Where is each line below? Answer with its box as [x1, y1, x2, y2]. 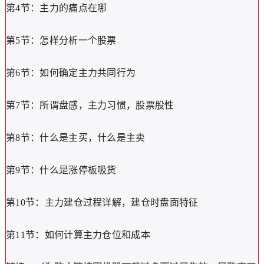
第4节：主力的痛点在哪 [5, 3, 107, 13]
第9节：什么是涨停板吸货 [5, 165, 117, 175]
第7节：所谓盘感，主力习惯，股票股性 [5, 100, 174, 110]
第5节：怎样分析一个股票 [5, 35, 117, 45]
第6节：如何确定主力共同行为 [5, 68, 136, 78]
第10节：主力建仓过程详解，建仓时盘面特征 [5, 197, 199, 207]
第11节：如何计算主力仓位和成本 [5, 230, 151, 240]
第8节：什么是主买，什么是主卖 [5, 133, 146, 143]
